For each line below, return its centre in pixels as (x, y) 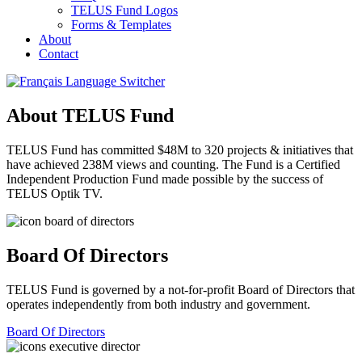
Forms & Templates (121, 25)
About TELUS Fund (90, 115)
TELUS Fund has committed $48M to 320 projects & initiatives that (180, 149)
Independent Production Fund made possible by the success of (165, 179)
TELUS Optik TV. (55, 193)
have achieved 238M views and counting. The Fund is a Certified (173, 164)
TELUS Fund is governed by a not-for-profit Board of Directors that (181, 289)
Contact (59, 54)
